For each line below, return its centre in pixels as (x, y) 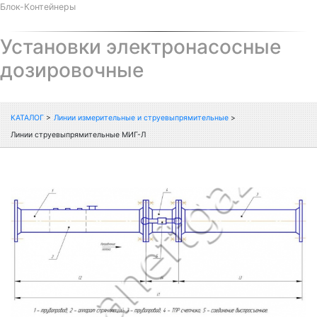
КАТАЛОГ (28, 117)
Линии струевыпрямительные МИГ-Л (78, 134)
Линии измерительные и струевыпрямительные (142, 117)
